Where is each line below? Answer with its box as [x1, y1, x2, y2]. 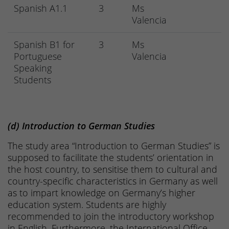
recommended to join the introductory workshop [8, 210, 214, 223]
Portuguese [14, 50, 62, 63]
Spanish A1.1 [14, 2, 67, 15]
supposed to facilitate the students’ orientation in [8, 151, 214, 164]
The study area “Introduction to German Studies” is [8, 140, 220, 152]
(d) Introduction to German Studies [8, 120, 157, 132]
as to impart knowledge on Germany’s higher [8, 187, 195, 199]
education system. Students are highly [8, 198, 166, 211]
